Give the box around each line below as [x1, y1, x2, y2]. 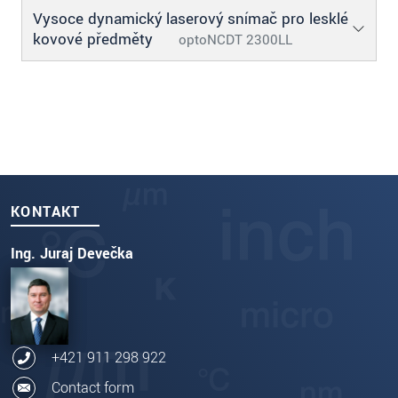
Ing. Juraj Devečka [11, 243, 133, 264]
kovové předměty [33, 28, 157, 51]
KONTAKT [11, 201, 81, 222]
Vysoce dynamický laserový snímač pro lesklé [33, 7, 348, 30]
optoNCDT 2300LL [179, 29, 292, 50]
